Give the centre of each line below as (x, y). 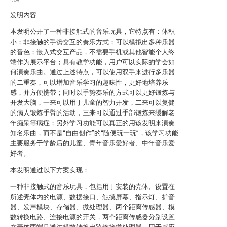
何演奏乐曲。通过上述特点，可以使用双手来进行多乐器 (92, 72)
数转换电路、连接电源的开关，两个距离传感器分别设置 (92, 217)
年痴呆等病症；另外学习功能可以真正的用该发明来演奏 (92, 123)
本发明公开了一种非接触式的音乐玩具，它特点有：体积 (92, 32)
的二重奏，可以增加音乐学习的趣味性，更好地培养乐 (89, 82)
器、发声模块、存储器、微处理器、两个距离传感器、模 (92, 207)
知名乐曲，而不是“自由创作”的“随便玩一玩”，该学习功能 (94, 133)
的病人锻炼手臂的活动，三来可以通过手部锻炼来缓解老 (92, 113)
